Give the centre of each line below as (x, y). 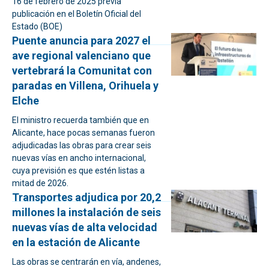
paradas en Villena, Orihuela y (85, 86)
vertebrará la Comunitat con (82, 71)
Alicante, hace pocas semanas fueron (83, 133)
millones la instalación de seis (86, 212)
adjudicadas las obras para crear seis (82, 145)
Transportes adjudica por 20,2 (86, 197)
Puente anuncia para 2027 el (81, 41)
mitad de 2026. (40, 183)
